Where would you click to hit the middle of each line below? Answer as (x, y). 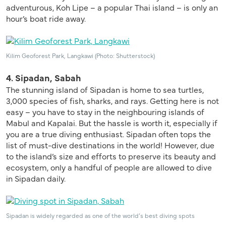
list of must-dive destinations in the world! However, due (110, 145)
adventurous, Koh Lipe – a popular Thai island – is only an (112, 7)
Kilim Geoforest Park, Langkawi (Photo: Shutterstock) (80, 55)
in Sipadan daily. (36, 178)
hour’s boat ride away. (46, 18)
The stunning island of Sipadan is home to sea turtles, (105, 89)
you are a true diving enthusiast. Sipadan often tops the (108, 133)
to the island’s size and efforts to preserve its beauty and (111, 156)
